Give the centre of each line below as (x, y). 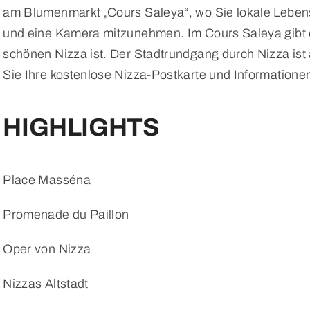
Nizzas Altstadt (46, 283)
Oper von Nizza (47, 249)
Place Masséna (47, 180)
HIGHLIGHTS (81, 127)
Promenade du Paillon (66, 214)
